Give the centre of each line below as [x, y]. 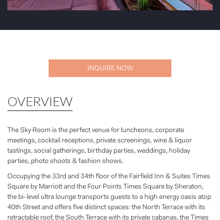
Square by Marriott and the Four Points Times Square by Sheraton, [105, 187]
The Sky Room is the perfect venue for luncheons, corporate [96, 130]
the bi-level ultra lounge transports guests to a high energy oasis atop [109, 197]
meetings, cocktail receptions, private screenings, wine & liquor [100, 141]
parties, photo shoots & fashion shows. [65, 161]
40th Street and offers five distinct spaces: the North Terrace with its [106, 207]
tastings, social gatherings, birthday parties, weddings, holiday [99, 151]
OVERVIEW [40, 101]
